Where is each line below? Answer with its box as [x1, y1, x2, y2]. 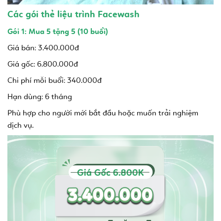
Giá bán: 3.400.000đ [7, 42, 79, 52]
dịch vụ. [7, 120, 34, 130]
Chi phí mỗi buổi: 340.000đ [7, 75, 102, 85]
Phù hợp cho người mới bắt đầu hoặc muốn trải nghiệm [7, 108, 198, 117]
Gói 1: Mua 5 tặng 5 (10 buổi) [7, 26, 108, 36]
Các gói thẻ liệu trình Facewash [7, 8, 140, 20]
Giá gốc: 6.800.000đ [7, 59, 78, 69]
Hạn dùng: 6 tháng [7, 91, 72, 101]
